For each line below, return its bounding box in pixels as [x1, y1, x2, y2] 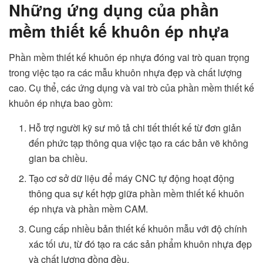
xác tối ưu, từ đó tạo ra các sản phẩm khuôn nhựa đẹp [29, 237, 252, 251]
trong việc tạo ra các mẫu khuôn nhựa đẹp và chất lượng [9, 65, 242, 79]
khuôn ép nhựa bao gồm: [9, 96, 113, 110]
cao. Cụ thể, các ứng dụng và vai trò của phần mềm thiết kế [9, 80, 254, 95]
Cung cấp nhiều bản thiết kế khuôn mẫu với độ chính [29, 221, 248, 235]
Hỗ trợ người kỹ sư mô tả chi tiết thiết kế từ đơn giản [29, 120, 242, 134]
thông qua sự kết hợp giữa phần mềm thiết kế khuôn [29, 186, 245, 200]
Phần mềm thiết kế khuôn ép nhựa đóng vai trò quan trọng [9, 50, 249, 64]
